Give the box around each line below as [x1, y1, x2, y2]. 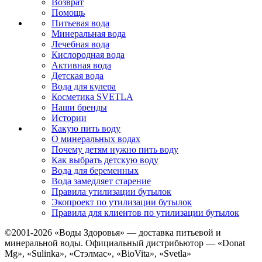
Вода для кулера [51, 81, 116, 91]
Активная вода [51, 60, 111, 70]
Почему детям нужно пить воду [51, 144, 178, 154]
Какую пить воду [51, 123, 120, 133]
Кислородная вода [51, 49, 125, 60]
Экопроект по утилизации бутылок [51, 196, 192, 207]
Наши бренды [51, 102, 107, 112]
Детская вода [51, 70, 104, 81]
